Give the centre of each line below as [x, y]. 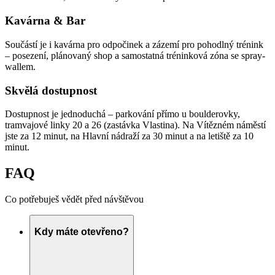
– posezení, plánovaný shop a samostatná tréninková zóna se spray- [135, 55]
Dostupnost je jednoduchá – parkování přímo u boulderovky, [122, 114]
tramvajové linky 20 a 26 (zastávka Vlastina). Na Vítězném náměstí [135, 125]
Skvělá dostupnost [51, 90]
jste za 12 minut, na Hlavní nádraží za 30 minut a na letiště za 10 [129, 136]
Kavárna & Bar [45, 21]
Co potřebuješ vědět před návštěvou [74, 199]
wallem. [20, 66]
